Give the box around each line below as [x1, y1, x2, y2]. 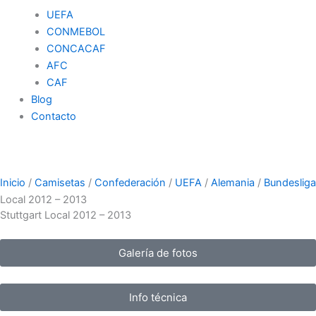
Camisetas [35, 176, 85, 190]
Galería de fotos [119, 246, 197, 260]
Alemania [211, 176, 255, 190]
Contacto [30, 110, 76, 123]
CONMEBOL [46, 25, 105, 39]
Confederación [95, 176, 166, 190]
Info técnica [129, 291, 187, 305]
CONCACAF [46, 42, 106, 56]
